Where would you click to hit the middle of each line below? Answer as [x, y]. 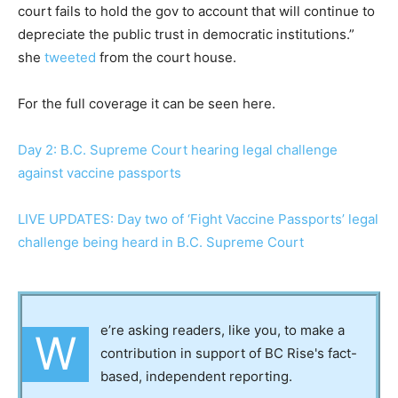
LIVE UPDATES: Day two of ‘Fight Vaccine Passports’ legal [198, 219]
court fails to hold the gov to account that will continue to [196, 11]
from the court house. [166, 57]
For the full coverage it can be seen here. [147, 103]
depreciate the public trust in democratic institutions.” [186, 34]
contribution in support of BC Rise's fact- [229, 353]
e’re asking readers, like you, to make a [223, 330]
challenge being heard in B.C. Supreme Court [161, 242]
